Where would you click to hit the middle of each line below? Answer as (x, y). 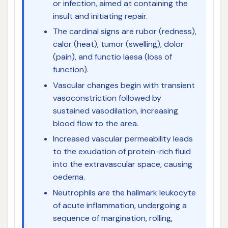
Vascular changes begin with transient (124, 85)
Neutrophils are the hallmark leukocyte (124, 192)
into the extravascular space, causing (122, 164)
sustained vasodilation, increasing (115, 110)
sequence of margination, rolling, (112, 218)
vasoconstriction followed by (107, 98)
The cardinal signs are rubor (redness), (124, 32)
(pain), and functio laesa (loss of (112, 57)
